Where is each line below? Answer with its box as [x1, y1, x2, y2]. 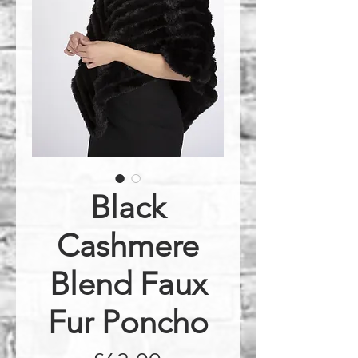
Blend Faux [49, 265, 207, 303]
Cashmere [57, 226, 199, 265]
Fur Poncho [47, 303, 209, 341]
